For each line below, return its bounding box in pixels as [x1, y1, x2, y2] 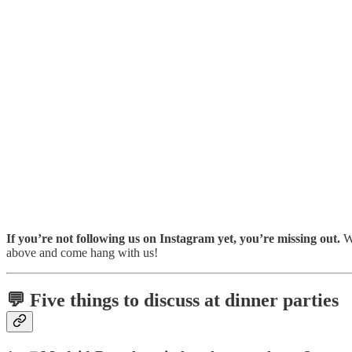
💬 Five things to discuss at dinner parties [6, 289, 339, 310]
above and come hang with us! [6, 245, 158, 259]
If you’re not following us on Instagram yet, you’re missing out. [6, 231, 340, 245]
